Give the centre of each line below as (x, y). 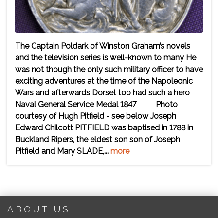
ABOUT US (39, 209)
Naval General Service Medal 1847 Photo (96, 104)
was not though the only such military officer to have (109, 69)
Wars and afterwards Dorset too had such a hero (102, 93)
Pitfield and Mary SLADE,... (63, 151)
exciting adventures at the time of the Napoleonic (104, 81)
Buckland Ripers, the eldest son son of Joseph (98, 139)
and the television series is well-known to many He (106, 58)
